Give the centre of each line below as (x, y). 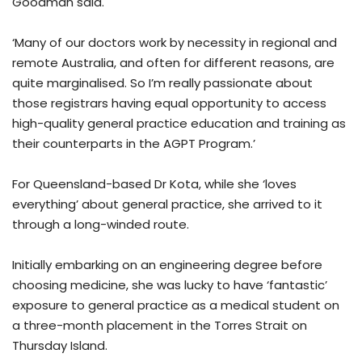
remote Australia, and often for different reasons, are (173, 63)
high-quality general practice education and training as (179, 124)
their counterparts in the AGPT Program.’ (134, 144)
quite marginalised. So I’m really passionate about (162, 83)
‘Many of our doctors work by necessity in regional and (175, 43)
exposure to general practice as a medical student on (176, 305)
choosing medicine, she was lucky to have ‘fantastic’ (170, 285)
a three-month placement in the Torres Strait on (160, 326)
